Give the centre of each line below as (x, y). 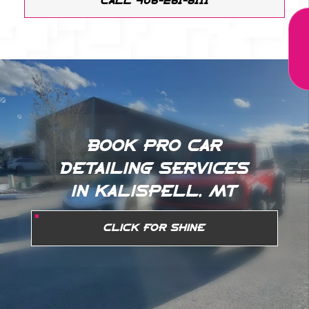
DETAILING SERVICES (154, 169)
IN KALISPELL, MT (154, 192)
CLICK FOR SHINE (154, 228)
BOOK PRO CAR (154, 147)
